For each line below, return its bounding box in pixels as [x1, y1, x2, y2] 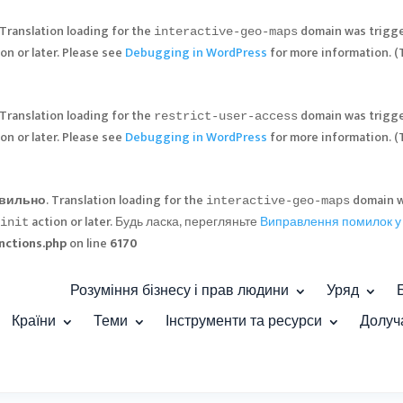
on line [67, 233, 110, 254]
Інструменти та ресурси [165, 309, 322, 334]
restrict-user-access [154, 109, 298, 123]
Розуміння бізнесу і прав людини [69, 279, 289, 303]
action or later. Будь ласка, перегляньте [29, 211, 260, 232]
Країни [11, 309, 56, 334]
